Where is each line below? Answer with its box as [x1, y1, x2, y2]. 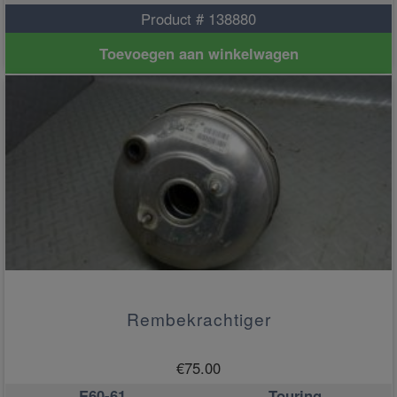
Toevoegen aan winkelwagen [98, 42, 299, 64]
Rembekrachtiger [126, 306, 271, 331]
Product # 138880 [141, 7, 256, 29]
